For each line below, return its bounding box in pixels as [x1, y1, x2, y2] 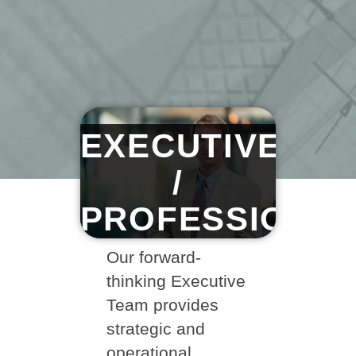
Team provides [106, 295, 219, 314]
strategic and [106, 319, 206, 338]
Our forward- [106, 247, 202, 266]
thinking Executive [106, 271, 246, 290]
